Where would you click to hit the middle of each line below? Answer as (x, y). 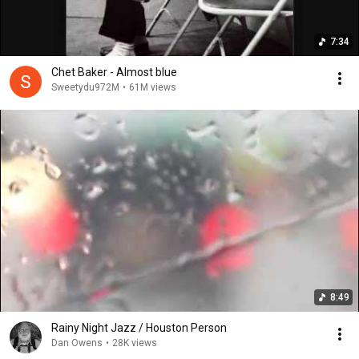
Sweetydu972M (85, 87)
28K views (135, 343)
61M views (153, 87)
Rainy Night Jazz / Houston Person (139, 327)
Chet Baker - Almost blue (114, 72)
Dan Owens (77, 343)
